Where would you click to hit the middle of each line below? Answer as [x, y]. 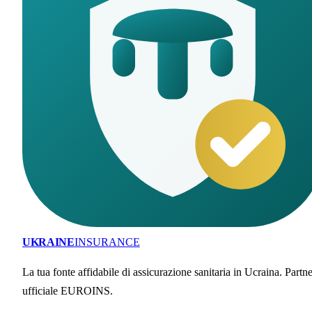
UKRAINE [48, 242]
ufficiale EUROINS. [68, 291]
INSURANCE [107, 242]
